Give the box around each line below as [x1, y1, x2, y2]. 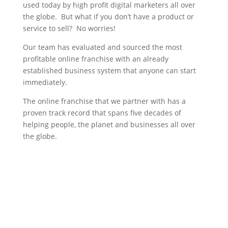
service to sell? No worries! [22, 23, 116, 33]
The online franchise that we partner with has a [22, 96, 186, 106]
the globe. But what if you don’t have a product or [22, 12, 194, 21]
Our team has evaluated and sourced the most [22, 42, 182, 52]
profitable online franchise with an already [22, 54, 168, 64]
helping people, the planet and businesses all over [22, 120, 195, 129]
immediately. [22, 77, 69, 87]
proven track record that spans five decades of [22, 108, 181, 118]
